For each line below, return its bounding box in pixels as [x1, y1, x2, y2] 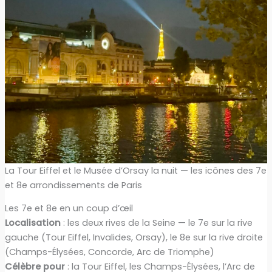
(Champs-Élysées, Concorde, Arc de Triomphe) [4, 246, 214, 259]
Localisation [4, 217, 61, 229]
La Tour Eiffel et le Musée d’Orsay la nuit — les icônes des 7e [4, 164, 267, 177]
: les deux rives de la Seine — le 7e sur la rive [60, 217, 253, 229]
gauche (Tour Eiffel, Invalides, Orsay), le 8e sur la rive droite [4, 231, 263, 244]
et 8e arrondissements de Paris [4, 178, 142, 191]
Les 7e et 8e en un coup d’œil [4, 202, 133, 215]
